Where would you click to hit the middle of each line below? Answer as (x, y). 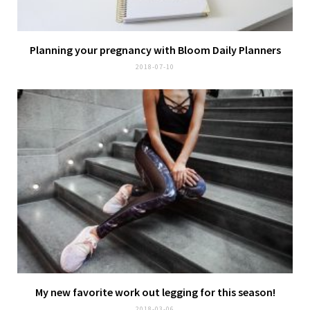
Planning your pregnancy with (103, 50)
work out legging (156, 292)
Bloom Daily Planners (229, 50)
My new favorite (75, 292)
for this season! (236, 292)
